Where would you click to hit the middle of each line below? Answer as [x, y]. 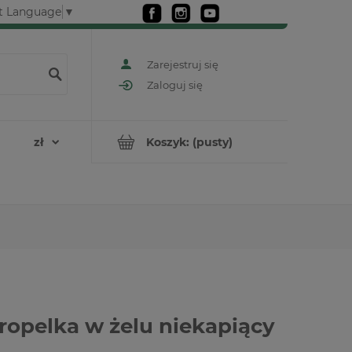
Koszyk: [168, 142]
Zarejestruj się [183, 64]
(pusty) [213, 142]
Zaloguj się [175, 85]
